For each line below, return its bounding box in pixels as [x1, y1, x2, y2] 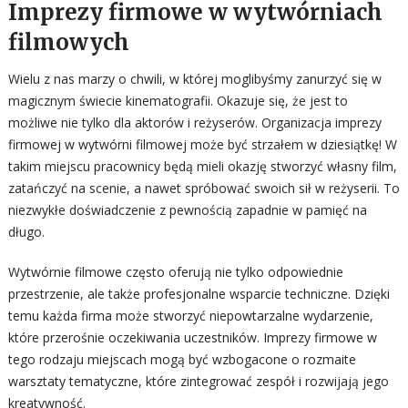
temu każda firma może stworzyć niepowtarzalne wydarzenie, [7, 307, 373, 324]
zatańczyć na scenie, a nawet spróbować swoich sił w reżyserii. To [7, 179, 400, 197]
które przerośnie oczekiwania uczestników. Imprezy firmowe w [7, 329, 377, 346]
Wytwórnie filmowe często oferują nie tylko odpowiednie [7, 263, 343, 280]
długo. [7, 223, 45, 240]
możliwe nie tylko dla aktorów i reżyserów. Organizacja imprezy [7, 114, 382, 131]
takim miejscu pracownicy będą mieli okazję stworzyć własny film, [7, 158, 397, 175]
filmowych [7, 28, 129, 56]
